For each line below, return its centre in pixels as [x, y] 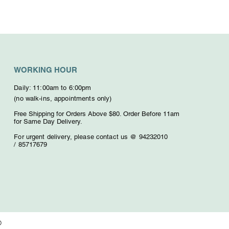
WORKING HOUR [46, 70]
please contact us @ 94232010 [121, 137]
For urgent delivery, [44, 137]
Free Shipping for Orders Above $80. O [71, 114]
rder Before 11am [154, 114]
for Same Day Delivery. [48, 122]
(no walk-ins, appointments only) [63, 99]
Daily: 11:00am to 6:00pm [53, 88]
